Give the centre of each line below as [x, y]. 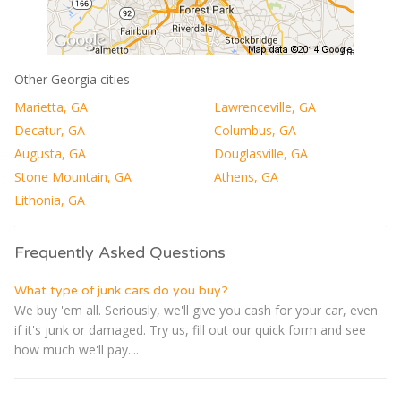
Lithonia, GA [50, 200]
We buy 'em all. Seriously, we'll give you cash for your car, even [196, 310]
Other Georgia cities [72, 79]
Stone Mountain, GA [73, 176]
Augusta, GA [50, 153]
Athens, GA [246, 176]
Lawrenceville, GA [265, 107]
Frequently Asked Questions [120, 252]
